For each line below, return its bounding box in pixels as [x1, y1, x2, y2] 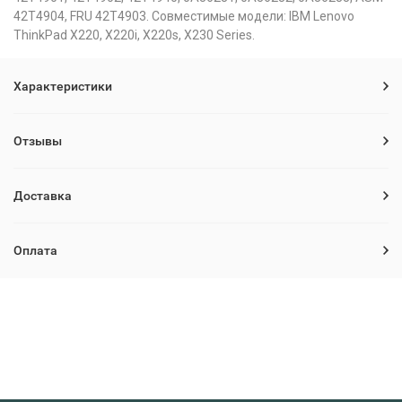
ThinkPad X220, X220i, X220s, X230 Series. [13, 28, 255, 42]
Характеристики [13, 79, 112, 93]
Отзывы [13, 134, 62, 148]
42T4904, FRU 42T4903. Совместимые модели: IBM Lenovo [13, 9, 354, 23]
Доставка [13, 188, 72, 203]
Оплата [13, 243, 57, 258]
